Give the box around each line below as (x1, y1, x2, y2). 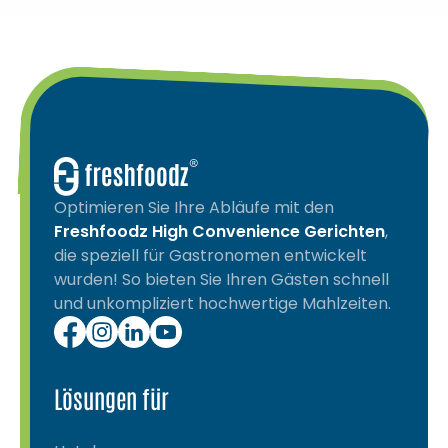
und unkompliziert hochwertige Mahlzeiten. (54, 291, 391, 315)
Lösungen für (54, 381, 169, 413)
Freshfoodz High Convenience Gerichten (54, 219, 385, 243)
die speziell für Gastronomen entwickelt (54, 243, 367, 267)
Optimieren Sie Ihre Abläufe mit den (54, 195, 334, 219)
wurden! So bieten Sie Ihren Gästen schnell (54, 267, 389, 291)
